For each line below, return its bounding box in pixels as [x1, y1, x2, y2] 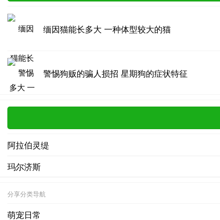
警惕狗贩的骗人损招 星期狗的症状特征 [43, 66, 188, 79]
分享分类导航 [7, 189, 46, 199]
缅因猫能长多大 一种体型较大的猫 [43, 22, 171, 35]
